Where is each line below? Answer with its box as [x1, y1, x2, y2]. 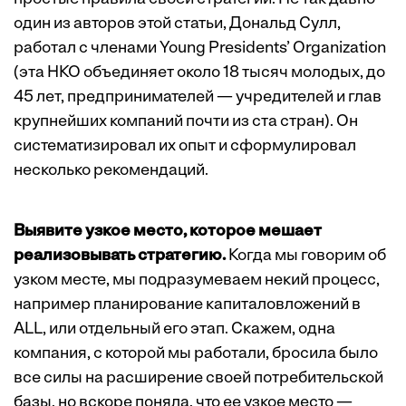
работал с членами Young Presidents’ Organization [14, 40, 386, 57]
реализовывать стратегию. [14, 247, 226, 265]
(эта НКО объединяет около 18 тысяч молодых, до [14, 64, 385, 82]
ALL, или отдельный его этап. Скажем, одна [14, 321, 335, 338]
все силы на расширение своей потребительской [14, 370, 383, 387]
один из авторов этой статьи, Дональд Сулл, [14, 15, 341, 33]
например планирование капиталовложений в [14, 296, 361, 314]
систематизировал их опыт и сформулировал [14, 138, 356, 155]
